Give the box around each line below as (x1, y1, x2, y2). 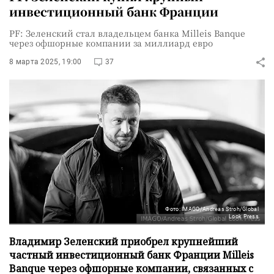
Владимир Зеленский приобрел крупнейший (9, 234, 238, 248)
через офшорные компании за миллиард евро (9, 37, 213, 49)
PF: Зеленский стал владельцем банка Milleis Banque (9, 27, 245, 39)
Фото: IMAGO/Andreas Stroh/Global (165, 206, 259, 212)
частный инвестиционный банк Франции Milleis (9, 248, 254, 262)
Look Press (229, 213, 259, 220)
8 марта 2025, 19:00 (9, 57, 82, 66)
